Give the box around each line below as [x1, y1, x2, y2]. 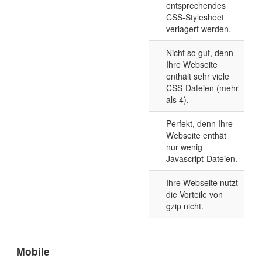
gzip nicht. [166, 200, 204, 212]
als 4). [166, 94, 189, 106]
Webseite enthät [166, 129, 226, 142]
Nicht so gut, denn [166, 47, 233, 59]
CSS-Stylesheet [166, 11, 224, 23]
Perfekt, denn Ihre [166, 118, 233, 130]
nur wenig [166, 141, 202, 153]
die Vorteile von [166, 188, 223, 201]
